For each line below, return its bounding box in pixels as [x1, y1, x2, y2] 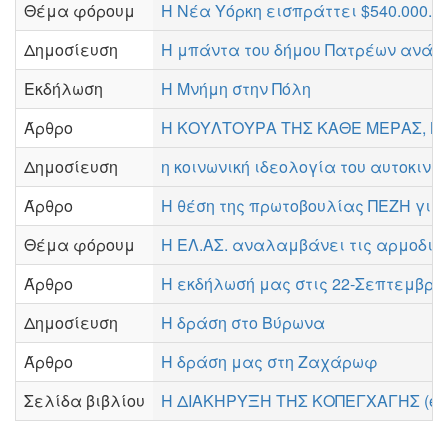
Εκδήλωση [24, 77, 103, 100]
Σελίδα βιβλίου [24, 389, 145, 412]
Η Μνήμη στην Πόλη [161, 77, 311, 100]
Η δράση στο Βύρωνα [161, 311, 325, 334]
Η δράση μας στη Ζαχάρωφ [161, 350, 378, 373]
